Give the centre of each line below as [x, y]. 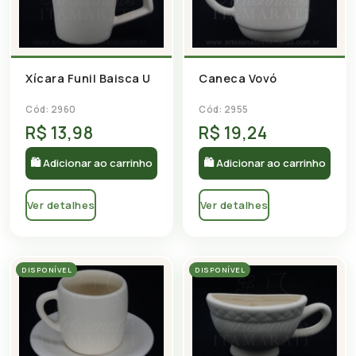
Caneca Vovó [238, 78]
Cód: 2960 [51, 110]
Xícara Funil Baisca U [88, 79]
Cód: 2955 [224, 109]
